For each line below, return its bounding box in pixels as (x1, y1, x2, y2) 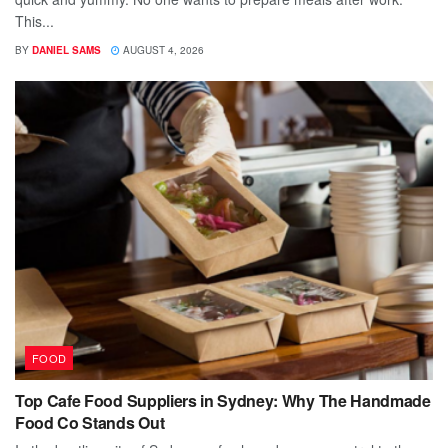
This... (15, 11, 54, 32)
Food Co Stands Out (15, 411, 165, 435)
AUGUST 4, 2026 (120, 43, 204, 58)
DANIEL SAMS (32, 43, 101, 58)
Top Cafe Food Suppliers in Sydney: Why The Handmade (15, 389, 431, 413)
